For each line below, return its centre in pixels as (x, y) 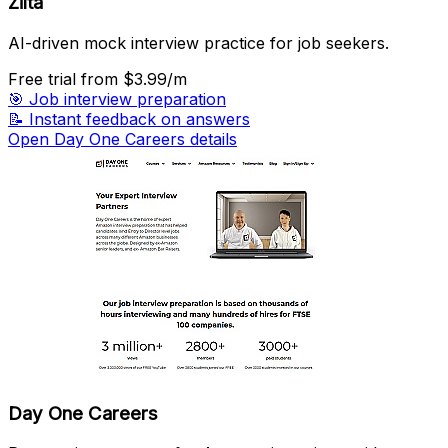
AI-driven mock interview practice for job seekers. (198, 42)
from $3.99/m (134, 78)
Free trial (44, 78)
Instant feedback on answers (139, 118)
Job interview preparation (127, 98)
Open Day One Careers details (122, 138)
